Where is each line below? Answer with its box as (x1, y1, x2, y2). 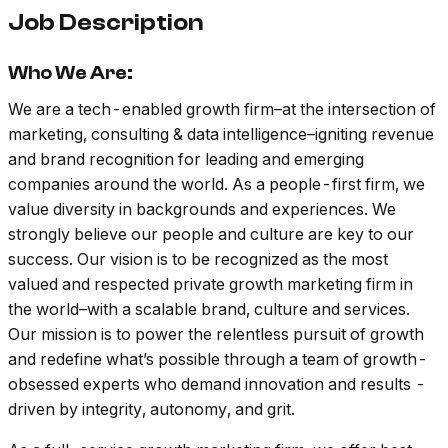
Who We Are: (8, 62, 133, 85)
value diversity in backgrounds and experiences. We (8, 199, 396, 220)
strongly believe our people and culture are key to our (8, 224, 414, 245)
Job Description (8, 9, 203, 37)
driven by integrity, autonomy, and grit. (8, 399, 295, 420)
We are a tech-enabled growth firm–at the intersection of (8, 99, 436, 120)
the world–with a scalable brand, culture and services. (8, 299, 410, 320)
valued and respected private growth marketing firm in (8, 274, 413, 295)
